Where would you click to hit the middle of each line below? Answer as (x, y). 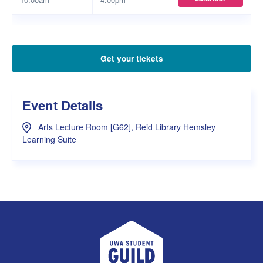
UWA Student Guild (173, 228)
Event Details (63, 105)
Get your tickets (131, 58)
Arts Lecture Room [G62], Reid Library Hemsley (126, 127)
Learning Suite (49, 139)
